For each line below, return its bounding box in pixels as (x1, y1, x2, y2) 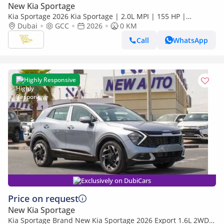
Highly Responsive (24, 75, 76, 84)
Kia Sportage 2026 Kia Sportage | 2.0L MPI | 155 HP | (8, 11, 186, 21)
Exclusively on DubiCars (81, 176, 151, 185)
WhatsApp (173, 35, 208, 45)
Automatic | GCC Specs (8, 21, 85, 30)
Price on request (8, 192, 78, 204)
